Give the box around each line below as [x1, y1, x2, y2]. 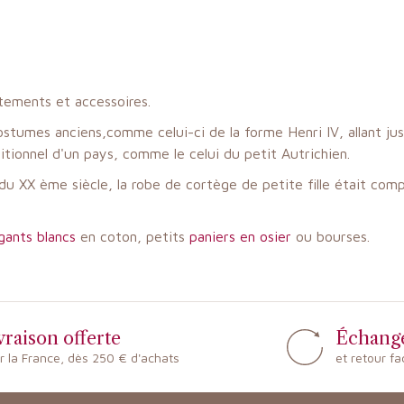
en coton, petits [76, 228, 189, 244]
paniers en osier [189, 228, 296, 244]
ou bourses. [296, 228, 370, 244]
